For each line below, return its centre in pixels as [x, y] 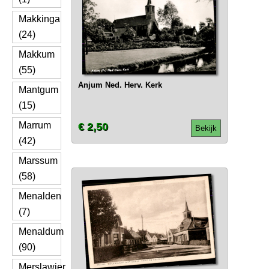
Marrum [35, 125]
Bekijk [206, 128]
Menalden [40, 196]
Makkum [37, 54]
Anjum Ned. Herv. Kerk [120, 85]
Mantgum [38, 90]
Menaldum [41, 231]
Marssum [38, 161]
